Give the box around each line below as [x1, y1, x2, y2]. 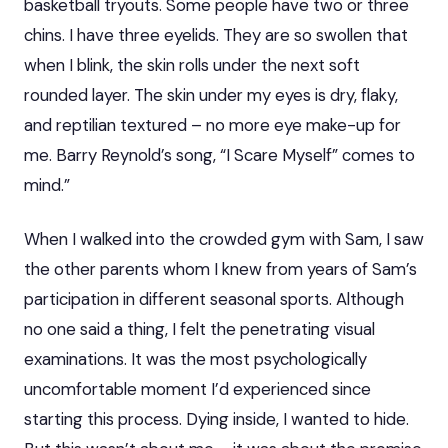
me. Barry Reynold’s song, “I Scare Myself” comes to [24, 143, 415, 166]
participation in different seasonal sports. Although [24, 287, 404, 310]
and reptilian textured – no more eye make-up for [24, 113, 401, 136]
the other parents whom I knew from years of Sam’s [24, 257, 417, 280]
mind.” [24, 173, 70, 196]
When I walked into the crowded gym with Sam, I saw [24, 227, 424, 250]
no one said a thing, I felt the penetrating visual [24, 317, 375, 340]
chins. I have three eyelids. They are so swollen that [24, 23, 408, 46]
